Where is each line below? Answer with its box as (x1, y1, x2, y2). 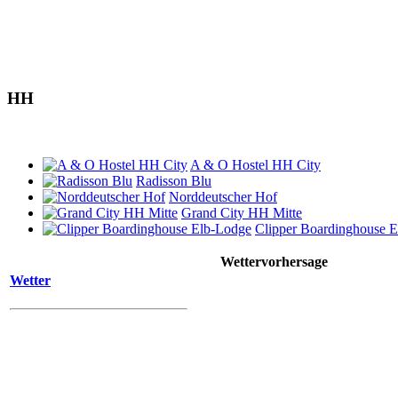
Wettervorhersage (219, 254, 328, 270)
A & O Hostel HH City (190, 157, 321, 173)
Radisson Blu (136, 173, 211, 189)
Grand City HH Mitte (181, 205, 302, 221)
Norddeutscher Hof (169, 189, 277, 205)
